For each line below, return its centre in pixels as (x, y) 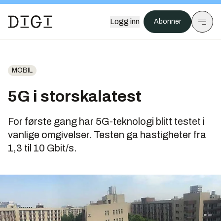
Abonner (167, 21)
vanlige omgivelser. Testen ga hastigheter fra (107, 135)
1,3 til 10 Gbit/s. (42, 148)
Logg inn (125, 21)
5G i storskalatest (75, 96)
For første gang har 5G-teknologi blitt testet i (106, 121)
